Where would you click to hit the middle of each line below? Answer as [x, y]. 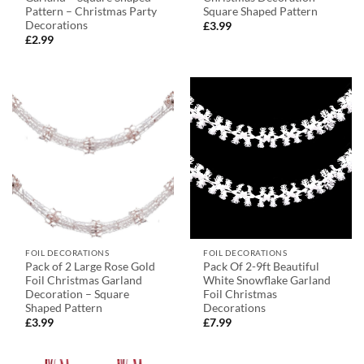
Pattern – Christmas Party [91, 11]
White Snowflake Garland [267, 280]
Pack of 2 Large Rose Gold [91, 266]
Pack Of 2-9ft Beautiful [262, 266]
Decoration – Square [78, 294]
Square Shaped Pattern [261, 11]
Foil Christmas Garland [84, 280]
